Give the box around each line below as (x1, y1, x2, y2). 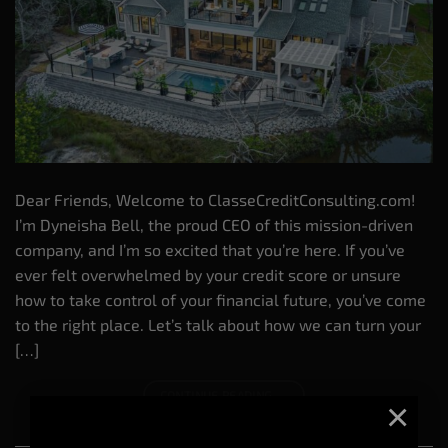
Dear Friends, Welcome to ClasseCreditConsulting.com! (15, 190, 419, 210)
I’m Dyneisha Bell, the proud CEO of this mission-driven (15, 215, 413, 235)
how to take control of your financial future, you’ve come (15, 290, 426, 310)
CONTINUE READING (159, 388, 276, 403)
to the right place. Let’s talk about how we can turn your (15, 315, 421, 335)
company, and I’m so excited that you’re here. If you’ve (15, 240, 405, 260)
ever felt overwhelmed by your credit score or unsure (15, 265, 401, 285)
